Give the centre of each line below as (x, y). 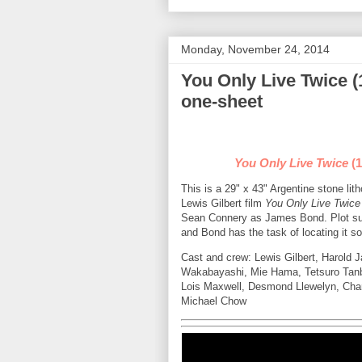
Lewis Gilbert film (223, 203)
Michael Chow (214, 301)
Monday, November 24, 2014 (255, 49)
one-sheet (222, 101)
